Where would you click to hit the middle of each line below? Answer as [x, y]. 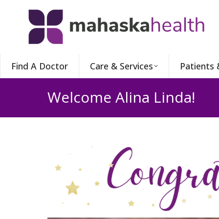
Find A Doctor [39, 66]
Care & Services [121, 66]
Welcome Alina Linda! [121, 97]
